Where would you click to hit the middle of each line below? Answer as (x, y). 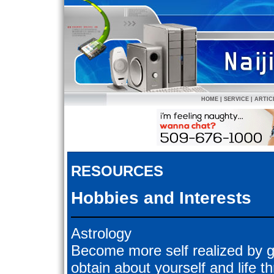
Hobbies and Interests (161, 198)
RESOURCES (117, 171)
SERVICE (236, 99)
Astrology (101, 234)
